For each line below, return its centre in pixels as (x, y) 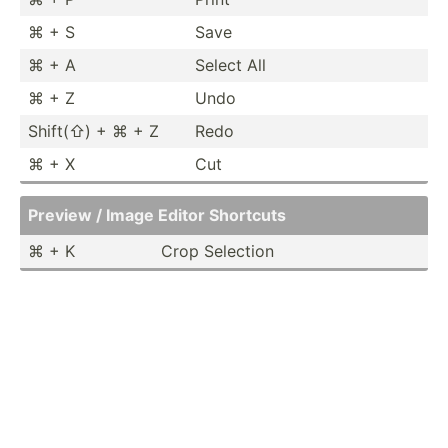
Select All (230, 64)
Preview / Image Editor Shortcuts (157, 214)
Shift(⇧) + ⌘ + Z (93, 130)
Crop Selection (217, 250)
